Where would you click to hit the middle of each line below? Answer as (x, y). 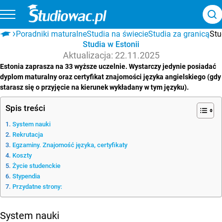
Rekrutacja (28, 134)
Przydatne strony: (37, 186)
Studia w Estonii (111, 44)
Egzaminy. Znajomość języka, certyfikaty (70, 145)
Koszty (22, 155)
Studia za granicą (179, 34)
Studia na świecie (118, 34)
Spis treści (25, 108)
